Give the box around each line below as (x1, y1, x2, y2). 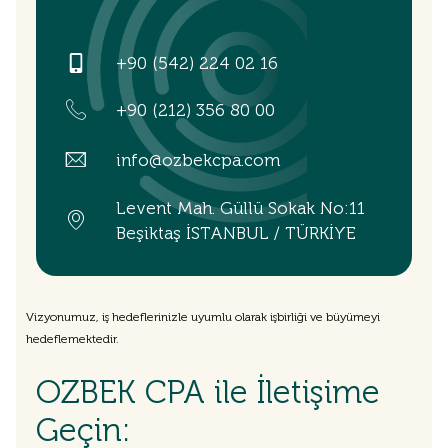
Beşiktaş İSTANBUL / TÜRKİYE (116, 222, 356, 243)
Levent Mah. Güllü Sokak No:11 (116, 197, 365, 218)
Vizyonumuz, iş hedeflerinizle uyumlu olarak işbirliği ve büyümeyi (26, 309, 380, 324)
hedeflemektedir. (26, 331, 119, 346)
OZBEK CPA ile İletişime (36, 373, 380, 412)
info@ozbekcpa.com (116, 150, 280, 171)
